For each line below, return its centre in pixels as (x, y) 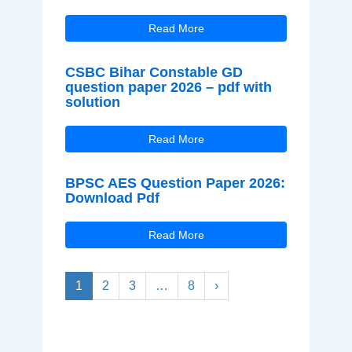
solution (92, 103)
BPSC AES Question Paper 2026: (175, 183)
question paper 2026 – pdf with (168, 88)
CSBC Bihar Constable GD (154, 73)
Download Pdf (112, 198)
